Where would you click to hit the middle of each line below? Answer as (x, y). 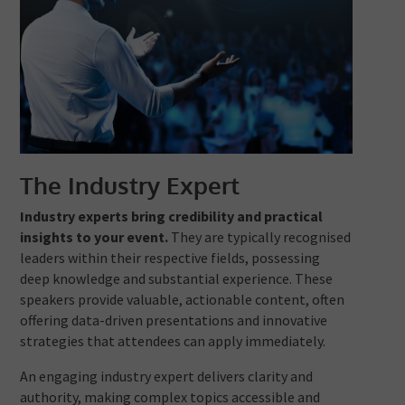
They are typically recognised (260, 237)
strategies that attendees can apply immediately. (173, 341)
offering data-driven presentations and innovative (174, 320)
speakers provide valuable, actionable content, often (183, 300)
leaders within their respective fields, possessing (170, 258)
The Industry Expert (130, 185)
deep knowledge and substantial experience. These (177, 279)
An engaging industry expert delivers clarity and (167, 377)
